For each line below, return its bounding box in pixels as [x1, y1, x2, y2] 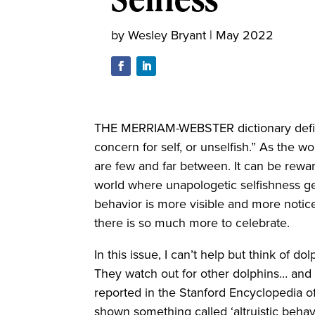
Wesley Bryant [128, 25, 207, 44]
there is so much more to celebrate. [94, 214, 294, 233]
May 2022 [216, 25, 274, 44]
